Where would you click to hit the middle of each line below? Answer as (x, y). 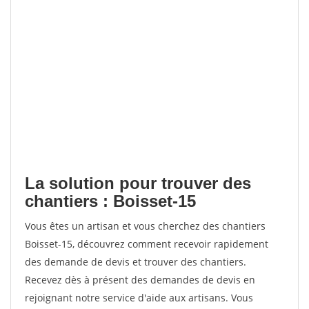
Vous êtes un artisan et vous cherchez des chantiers (145, 226)
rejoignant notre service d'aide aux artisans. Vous (139, 298)
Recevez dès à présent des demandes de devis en (140, 280)
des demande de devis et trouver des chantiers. (136, 262)
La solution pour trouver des (138, 183)
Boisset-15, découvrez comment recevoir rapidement (147, 244)
